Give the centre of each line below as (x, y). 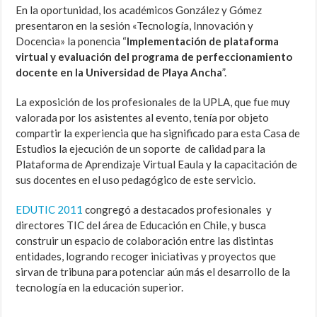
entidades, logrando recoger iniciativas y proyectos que (146, 257)
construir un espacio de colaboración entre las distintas (145, 241)
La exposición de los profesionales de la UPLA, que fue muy (153, 102)
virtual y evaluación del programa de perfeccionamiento (154, 57)
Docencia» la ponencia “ (71, 41)
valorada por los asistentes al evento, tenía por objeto (143, 118)
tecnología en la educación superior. (100, 288)
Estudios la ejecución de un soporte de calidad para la (141, 149)
